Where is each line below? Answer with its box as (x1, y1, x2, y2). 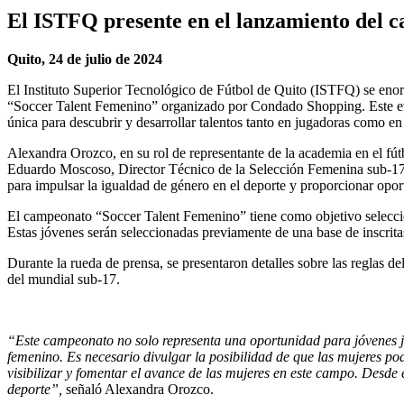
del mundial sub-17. (7, 271, 120, 287)
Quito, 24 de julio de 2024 (7, 50, 162, 67)
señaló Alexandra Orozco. (66, 381, 214, 397)
